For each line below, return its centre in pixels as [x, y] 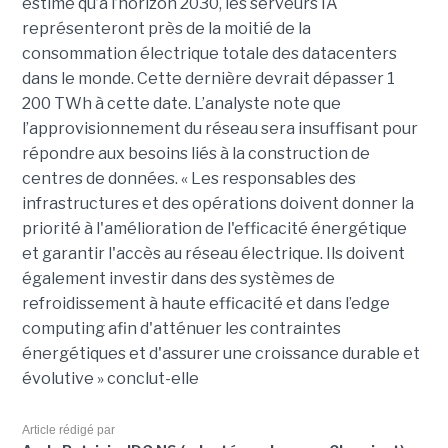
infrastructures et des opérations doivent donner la [217, 203]
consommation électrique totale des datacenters [209, 53]
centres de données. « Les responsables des [188, 178]
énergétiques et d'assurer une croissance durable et [220, 353]
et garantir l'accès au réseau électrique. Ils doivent [213, 253]
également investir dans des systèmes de [178, 278]
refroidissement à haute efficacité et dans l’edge [205, 303]
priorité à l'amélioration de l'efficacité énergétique [214, 228]
